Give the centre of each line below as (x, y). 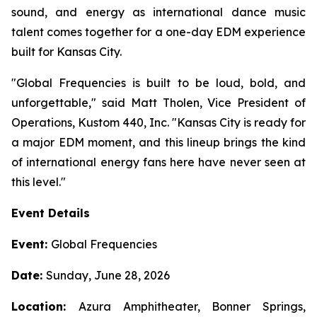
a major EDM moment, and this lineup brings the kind (158, 142)
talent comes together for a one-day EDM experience (158, 32)
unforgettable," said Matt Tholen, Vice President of (158, 103)
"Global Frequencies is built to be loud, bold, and (158, 83)
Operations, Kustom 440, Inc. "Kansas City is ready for (158, 122)
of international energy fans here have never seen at (158, 162)
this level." (39, 182)
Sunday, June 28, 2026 (108, 275)
